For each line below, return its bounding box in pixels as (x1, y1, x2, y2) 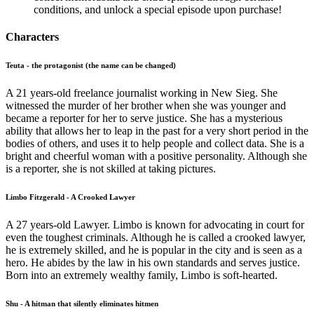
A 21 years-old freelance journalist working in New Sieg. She (6, 87, 278, 100)
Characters (6, 31, 59, 43)
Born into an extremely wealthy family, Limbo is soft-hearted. (6, 269, 278, 282)
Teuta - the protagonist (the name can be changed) (6, 61, 176, 70)
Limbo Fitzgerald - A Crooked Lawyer (6, 193, 135, 202)
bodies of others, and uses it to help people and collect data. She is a (6, 137, 304, 150)
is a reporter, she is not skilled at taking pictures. (6, 163, 216, 175)
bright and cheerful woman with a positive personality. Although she (6, 150, 307, 163)
